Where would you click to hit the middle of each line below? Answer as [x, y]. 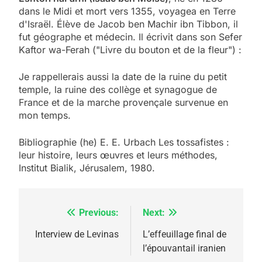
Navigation [64, 216]
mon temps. [45, 115]
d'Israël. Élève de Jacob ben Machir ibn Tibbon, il [128, 24]
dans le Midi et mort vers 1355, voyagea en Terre [127, 11]
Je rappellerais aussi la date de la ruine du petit [123, 76]
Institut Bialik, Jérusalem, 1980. [87, 168]
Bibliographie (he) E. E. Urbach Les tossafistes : [124, 142]
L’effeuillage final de [185, 234]
